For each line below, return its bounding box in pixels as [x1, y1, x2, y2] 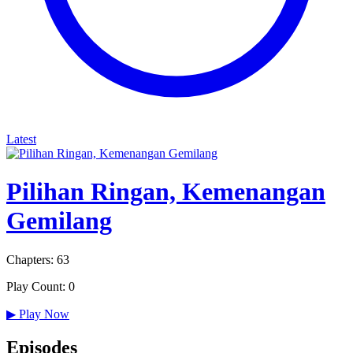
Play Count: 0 [6, 279, 75, 293]
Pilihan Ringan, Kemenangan [6, 177, 325, 206]
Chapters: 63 [6, 252, 69, 266]
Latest [6, 132, 36, 146]
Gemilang [6, 206, 112, 236]
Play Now [16, 307, 69, 321]
